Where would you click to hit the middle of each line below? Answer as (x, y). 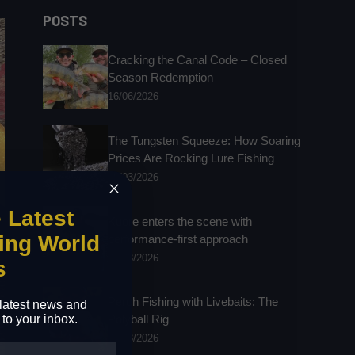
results (61, 10)
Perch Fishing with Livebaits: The (193, 302)
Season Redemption (160, 78)
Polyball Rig (138, 319)
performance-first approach (177, 239)
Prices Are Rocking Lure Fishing (191, 158)
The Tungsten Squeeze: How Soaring (204, 141)
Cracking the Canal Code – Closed (197, 60)
